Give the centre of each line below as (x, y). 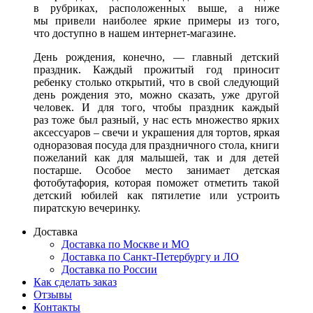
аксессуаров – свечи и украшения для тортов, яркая (156, 133)
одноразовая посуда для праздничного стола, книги (156, 145)
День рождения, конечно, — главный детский (156, 57)
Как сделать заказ (75, 282)
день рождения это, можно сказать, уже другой (156, 95)
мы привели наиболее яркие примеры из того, (156, 21)
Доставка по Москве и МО (125, 245)
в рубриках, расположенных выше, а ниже (156, 8)
